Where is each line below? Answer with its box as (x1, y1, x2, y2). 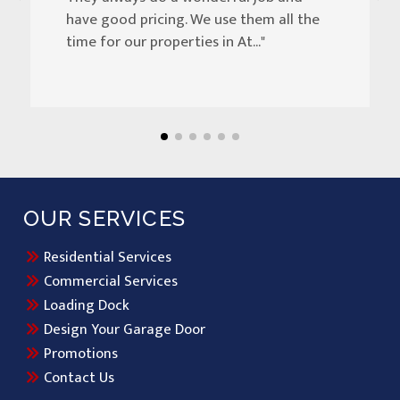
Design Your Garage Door (43, 316, 205, 342)
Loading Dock (43, 292, 129, 318)
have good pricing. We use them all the (66, 6, 320, 32)
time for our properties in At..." (66, 29, 265, 54)
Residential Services (43, 244, 171, 270)
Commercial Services (43, 268, 178, 294)
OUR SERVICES (22, 205, 186, 232)
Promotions (43, 340, 118, 366)
